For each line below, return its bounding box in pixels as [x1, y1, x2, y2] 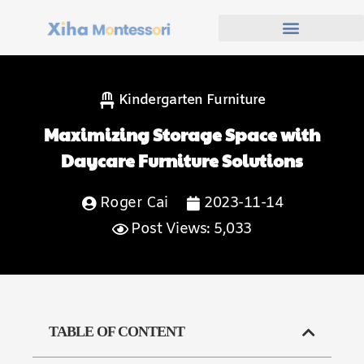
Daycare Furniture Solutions [61, 149, 303, 172]
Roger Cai [99, 193, 168, 213]
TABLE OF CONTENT [49, 323, 184, 340]
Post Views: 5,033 [131, 219, 252, 239]
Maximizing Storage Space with [44, 123, 320, 146]
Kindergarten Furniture [119, 91, 266, 110]
